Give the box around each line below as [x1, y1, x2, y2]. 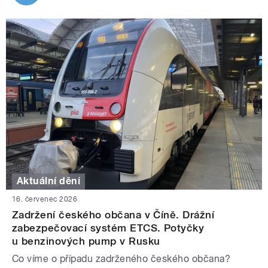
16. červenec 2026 [12, 194, 78, 203]
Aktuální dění [17, 175, 81, 187]
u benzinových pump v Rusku [12, 234, 160, 247]
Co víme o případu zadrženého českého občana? [12, 252, 231, 264]
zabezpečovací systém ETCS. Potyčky [12, 221, 205, 234]
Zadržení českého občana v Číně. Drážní [12, 208, 215, 221]
